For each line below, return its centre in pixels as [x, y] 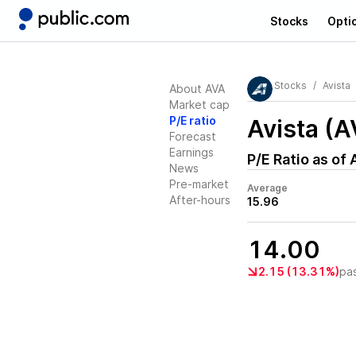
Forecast [193, 136]
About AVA [197, 89]
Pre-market [199, 184]
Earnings [192, 152]
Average [267, 188]
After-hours [200, 200]
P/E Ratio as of [298, 159]
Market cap [199, 104]
